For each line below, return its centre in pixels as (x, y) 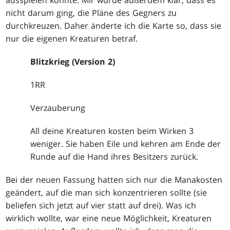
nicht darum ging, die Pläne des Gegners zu (91, 13)
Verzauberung (58, 108)
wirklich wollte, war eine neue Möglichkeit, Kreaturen (109, 218)
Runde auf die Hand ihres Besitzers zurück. (114, 156)
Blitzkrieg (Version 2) (73, 61)
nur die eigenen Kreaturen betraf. (72, 38)
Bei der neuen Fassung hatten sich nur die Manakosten (114, 179)
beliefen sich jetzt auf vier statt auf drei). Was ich (101, 205)
